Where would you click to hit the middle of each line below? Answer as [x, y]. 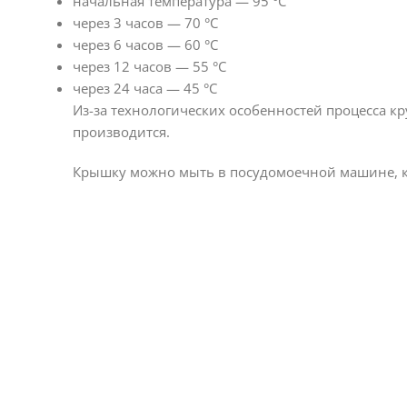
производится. [121, 132]
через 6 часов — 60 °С [145, 45]
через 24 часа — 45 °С [145, 88]
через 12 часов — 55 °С [149, 66]
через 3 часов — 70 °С [145, 23]
